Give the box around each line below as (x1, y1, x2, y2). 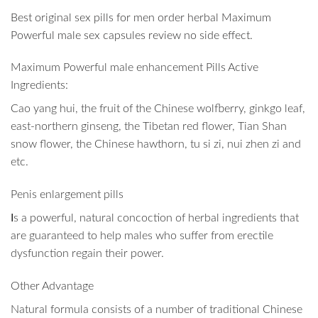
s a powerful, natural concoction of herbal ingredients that (13, 212, 299, 224)
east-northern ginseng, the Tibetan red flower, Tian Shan (11, 121, 287, 133)
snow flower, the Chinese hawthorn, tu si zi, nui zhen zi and (11, 138, 301, 150)
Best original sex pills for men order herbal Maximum (11, 11, 271, 23)
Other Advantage (11, 280, 94, 292)
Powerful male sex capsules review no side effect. (11, 29, 253, 41)
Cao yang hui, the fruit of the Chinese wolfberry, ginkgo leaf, (11, 103, 305, 115)
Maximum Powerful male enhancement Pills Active (11, 62, 258, 74)
